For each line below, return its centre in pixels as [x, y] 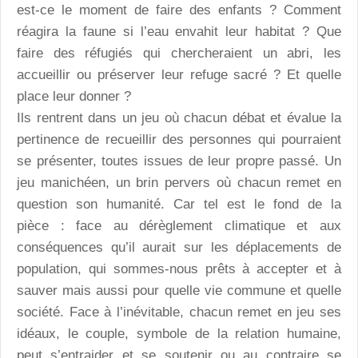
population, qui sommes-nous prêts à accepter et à [179, 269]
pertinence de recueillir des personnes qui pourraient [179, 140]
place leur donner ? [74, 97]
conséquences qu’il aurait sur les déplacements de [179, 248]
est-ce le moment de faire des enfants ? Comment [179, 10]
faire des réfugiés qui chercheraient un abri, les [179, 54]
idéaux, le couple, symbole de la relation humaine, [179, 334]
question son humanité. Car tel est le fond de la [179, 205]
